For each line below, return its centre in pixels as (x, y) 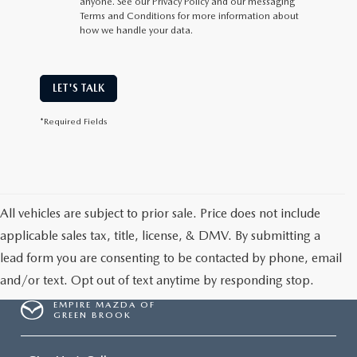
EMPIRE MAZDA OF (105, 305)
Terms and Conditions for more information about (189, 16)
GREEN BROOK (93, 315)
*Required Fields (74, 121)
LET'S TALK (78, 88)
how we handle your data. (136, 30)
